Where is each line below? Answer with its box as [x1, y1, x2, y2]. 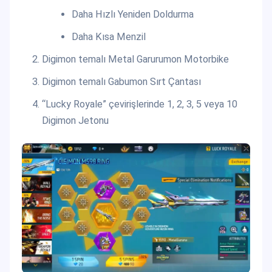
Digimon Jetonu [41, 114, 109, 126]
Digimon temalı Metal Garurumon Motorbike [41, 53, 229, 65]
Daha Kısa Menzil [72, 30, 146, 42]
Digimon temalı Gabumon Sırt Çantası [41, 75, 201, 87]
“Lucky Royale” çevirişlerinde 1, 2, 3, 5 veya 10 [41, 98, 237, 110]
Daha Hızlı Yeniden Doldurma [72, 8, 194, 20]
